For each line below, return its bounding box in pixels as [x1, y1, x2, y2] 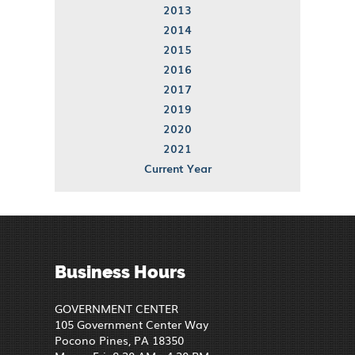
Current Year [143, 159, 212, 176]
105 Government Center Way [55, 315, 208, 332]
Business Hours [55, 261, 185, 282]
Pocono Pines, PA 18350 [55, 331, 184, 348]
